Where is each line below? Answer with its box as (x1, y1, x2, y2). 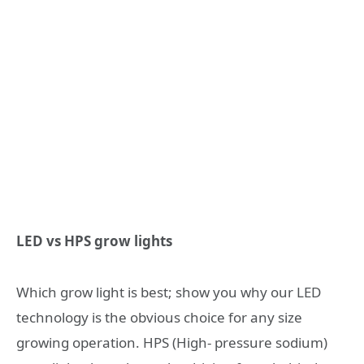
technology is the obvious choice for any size (16, 307, 302, 327)
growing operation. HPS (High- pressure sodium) (16, 332, 327, 352)
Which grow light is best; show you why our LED (16, 282, 321, 301)
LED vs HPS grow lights (16, 232, 172, 251)
